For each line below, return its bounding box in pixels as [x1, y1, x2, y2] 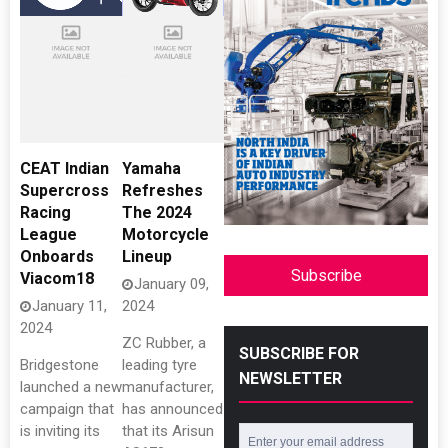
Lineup [122, 247, 172, 266]
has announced [122, 400, 223, 418]
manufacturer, [122, 378, 214, 396]
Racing [20, 203, 71, 222]
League [20, 225, 77, 244]
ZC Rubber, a [122, 334, 206, 352]
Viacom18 [20, 269, 94, 288]
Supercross [20, 181, 109, 200]
